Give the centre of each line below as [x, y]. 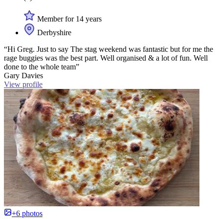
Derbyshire [53, 32]
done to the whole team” [42, 66]
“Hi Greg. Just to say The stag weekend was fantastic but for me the [109, 49]
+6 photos [27, 213]
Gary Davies [23, 75]
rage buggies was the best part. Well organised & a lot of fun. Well [106, 58]
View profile [23, 84]
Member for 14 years [68, 19]
